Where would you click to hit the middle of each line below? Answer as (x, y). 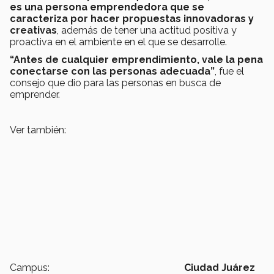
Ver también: (38, 130)
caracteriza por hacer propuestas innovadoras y (132, 18)
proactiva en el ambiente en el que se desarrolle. (118, 42)
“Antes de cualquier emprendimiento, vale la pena (136, 59)
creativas (33, 30)
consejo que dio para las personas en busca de (115, 83)
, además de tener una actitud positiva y (147, 30)
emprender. (35, 94)
